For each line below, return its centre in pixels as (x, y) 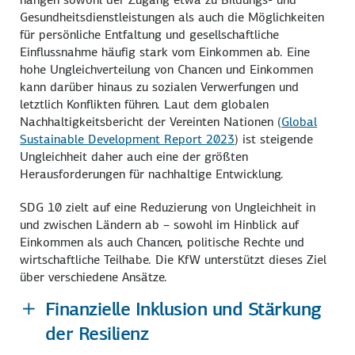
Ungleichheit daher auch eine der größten (134, 156)
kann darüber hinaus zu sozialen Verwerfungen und (160, 86)
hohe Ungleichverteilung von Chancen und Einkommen (167, 69)
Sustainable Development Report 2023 (128, 139)
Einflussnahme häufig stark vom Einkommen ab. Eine (165, 52)
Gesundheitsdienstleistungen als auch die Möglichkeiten (172, 17)
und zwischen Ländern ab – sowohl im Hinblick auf (160, 224)
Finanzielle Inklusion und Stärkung (183, 309)
